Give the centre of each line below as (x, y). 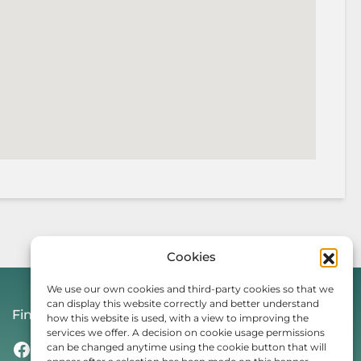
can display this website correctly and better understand (183, 303)
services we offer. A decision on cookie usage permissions (186, 332)
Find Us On (48, 315)
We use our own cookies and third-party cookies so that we (190, 289)
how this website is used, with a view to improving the (178, 318)
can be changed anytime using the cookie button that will (187, 347)
